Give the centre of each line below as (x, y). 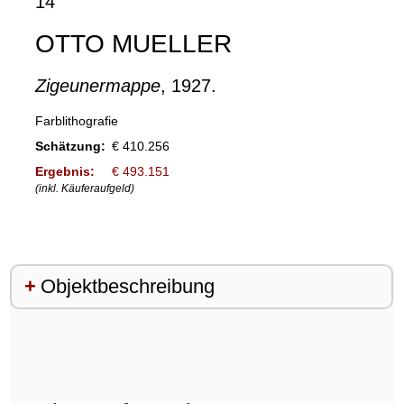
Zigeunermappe (97, 86)
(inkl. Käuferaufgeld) (84, 188)
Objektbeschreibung (127, 287)
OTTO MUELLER (133, 44)
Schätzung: (70, 146)
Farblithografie (76, 121)
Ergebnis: (64, 171)
